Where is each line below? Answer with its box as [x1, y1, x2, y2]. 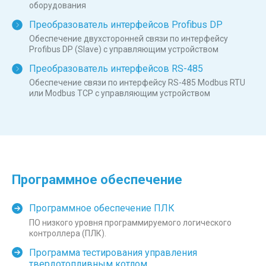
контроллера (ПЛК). [29, 228, 106, 238]
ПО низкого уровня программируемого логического [29, 217, 232, 227]
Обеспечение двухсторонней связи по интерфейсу [29, 34, 228, 44]
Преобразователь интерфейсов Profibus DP [29, 18, 223, 30]
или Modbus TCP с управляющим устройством [29, 88, 210, 99]
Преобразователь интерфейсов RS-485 [29, 63, 203, 75]
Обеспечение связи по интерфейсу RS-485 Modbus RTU [29, 78, 245, 88]
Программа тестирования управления [29, 246, 197, 258]
